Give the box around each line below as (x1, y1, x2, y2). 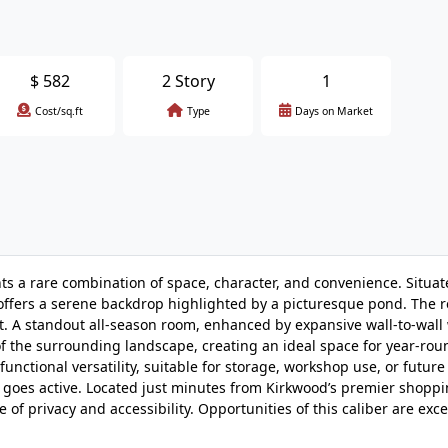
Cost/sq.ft (35, 104, 83, 118)
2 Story (161, 70, 215, 92)
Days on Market (295, 104, 373, 118)
